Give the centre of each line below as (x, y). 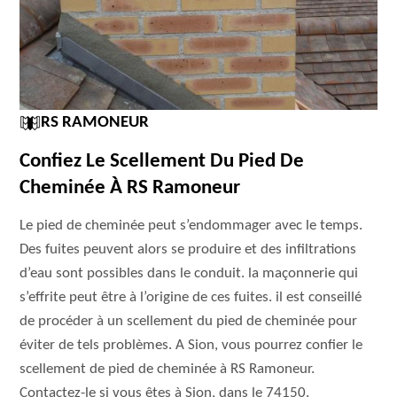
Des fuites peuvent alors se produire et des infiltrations (188, 249)
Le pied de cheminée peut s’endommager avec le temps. (191, 226)
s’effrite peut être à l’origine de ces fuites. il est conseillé (191, 297)
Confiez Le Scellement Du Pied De (162, 162)
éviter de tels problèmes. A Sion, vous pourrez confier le (191, 345)
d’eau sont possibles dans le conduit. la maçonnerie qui (189, 273)
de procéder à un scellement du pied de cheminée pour (189, 321)
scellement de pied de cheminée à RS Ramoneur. (167, 369)
